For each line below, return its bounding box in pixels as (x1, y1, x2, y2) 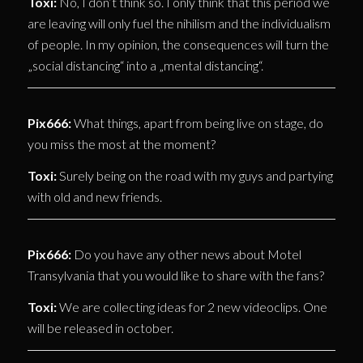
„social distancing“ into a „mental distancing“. (27, 58, 263, 74)
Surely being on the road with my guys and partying (56, 168, 333, 184)
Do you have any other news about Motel (70, 246, 301, 262)
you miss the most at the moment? (27, 135, 216, 152)
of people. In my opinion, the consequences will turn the (27, 36, 329, 53)
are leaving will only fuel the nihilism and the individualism (27, 15, 331, 32)
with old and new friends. (27, 189, 162, 205)
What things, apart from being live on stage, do (70, 114, 323, 130)
